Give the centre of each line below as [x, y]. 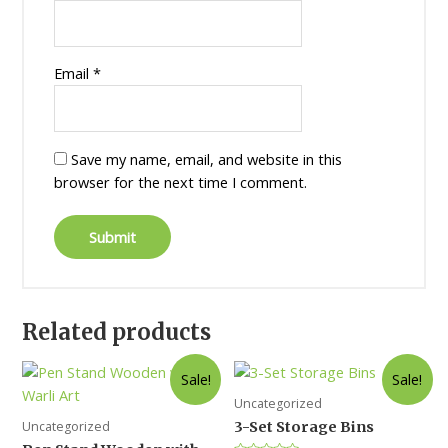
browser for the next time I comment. [180, 182]
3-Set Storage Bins [304, 426]
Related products [117, 331]
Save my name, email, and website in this [206, 159]
